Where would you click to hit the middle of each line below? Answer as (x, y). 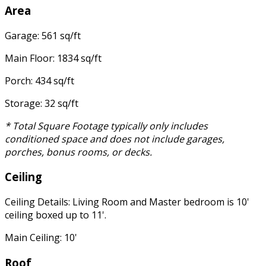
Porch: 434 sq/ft (39, 80)
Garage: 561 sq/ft (43, 35)
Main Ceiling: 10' (41, 238)
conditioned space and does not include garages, (115, 139)
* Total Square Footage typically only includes (106, 126)
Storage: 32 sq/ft (42, 103)
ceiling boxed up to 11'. (56, 215)
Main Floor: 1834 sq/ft (53, 58)
